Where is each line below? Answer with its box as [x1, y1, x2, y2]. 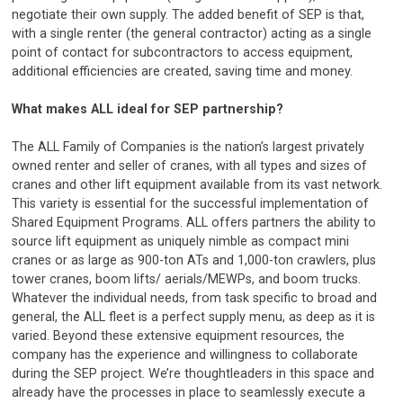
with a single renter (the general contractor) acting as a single [12, 26, 372, 42]
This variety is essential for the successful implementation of [12, 196, 370, 212]
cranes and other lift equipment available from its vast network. [12, 177, 383, 193]
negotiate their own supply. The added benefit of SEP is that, [12, 7, 365, 23]
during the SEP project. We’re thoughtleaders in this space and [12, 366, 375, 382]
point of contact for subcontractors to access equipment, [12, 45, 354, 61]
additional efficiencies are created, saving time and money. [12, 64, 357, 80]
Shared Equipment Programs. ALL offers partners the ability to [12, 215, 377, 231]
